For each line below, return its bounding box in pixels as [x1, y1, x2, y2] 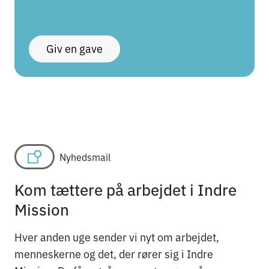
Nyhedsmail [59, 150, 111, 164]
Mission [14, 197, 69, 220]
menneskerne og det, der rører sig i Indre [14, 245, 213, 261]
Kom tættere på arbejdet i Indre [14, 177, 237, 200]
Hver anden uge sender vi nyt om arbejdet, [14, 228, 219, 244]
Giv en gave [46, 40, 103, 56]
